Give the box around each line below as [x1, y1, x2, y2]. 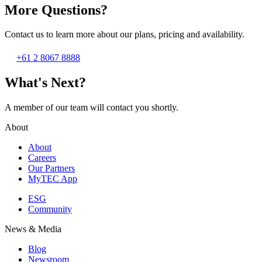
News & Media [5, 224, 61, 235]
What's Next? [5, 75, 86, 91]
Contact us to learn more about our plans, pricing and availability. [5, 29, 244, 40]
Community [28, 204, 72, 215]
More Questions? [5, 2, 108, 18]
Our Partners [28, 163, 75, 174]
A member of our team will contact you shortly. [5, 102, 178, 113]
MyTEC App [28, 174, 77, 184]
